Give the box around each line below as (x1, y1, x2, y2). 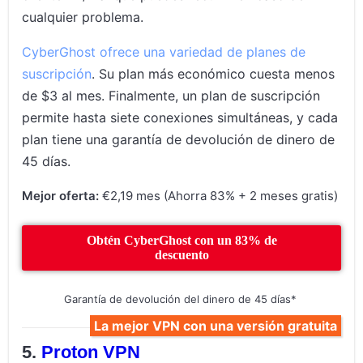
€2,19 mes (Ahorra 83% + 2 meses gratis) (99, 188, 339, 204)
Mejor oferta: (22, 188, 100, 204)
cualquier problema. (22, 9, 144, 26)
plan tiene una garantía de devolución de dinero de (22, 131, 335, 148)
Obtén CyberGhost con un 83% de (86, 233, 277, 248)
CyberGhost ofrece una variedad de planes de (22, 44, 306, 61)
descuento (154, 248, 209, 263)
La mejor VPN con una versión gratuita (93, 318, 337, 335)
